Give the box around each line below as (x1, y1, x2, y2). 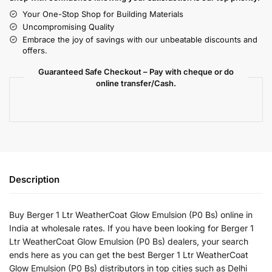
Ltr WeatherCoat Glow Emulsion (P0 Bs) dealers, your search (9, 236, 248, 246)
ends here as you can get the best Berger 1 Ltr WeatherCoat (9, 249, 248, 260)
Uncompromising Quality (22, 21, 114, 32)
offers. (22, 45, 47, 55)
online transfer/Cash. (96, 78, 176, 88)
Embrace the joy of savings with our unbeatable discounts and (22, 34, 257, 44)
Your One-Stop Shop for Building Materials (22, 8, 183, 19)
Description (9, 173, 59, 185)
